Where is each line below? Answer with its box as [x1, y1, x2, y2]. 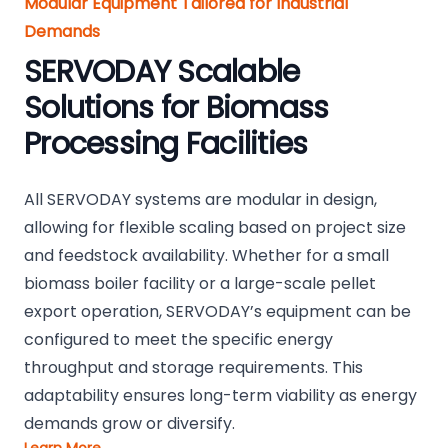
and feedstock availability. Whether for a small [24, 244, 389, 268]
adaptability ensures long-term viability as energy [24, 384, 417, 408]
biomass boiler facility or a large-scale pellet [24, 272, 376, 296]
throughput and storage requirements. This [24, 356, 363, 380]
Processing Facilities [24, 123, 308, 166]
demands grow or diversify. [24, 412, 235, 436]
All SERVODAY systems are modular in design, [24, 188, 377, 212]
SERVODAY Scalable [24, 51, 300, 94]
